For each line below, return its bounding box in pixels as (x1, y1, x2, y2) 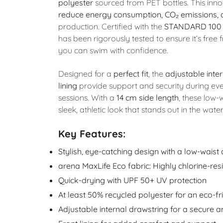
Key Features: (58, 127, 125, 140)
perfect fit (113, 68, 148, 79)
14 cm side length (116, 92, 179, 103)
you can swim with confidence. (58, 45, 168, 56)
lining (58, 80, 77, 91)
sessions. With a (58, 92, 116, 103)
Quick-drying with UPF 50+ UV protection (58, 175, 207, 186)
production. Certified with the (58, 21, 164, 32)
